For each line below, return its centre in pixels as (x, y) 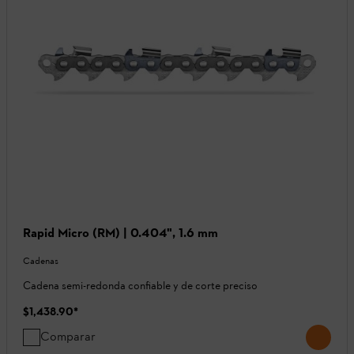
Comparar (68, 336)
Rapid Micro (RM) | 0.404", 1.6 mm (121, 232)
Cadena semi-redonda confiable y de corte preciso (140, 285)
